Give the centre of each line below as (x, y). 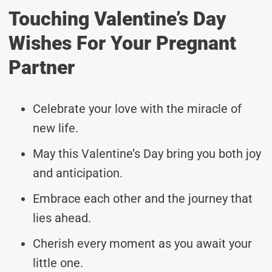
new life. (56, 128)
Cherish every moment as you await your (142, 243)
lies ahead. (62, 218)
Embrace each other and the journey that (143, 198)
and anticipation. (78, 173)
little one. (58, 263)
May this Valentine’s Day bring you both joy (147, 153)
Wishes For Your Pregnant (122, 43)
